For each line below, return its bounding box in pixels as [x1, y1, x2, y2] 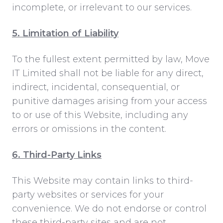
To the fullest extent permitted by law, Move [12, 53, 210, 65]
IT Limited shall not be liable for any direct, [12, 67, 204, 79]
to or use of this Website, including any [12, 109, 188, 120]
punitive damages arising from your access [12, 95, 207, 107]
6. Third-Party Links [12, 149, 102, 160]
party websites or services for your [12, 189, 164, 200]
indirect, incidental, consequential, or [12, 81, 180, 93]
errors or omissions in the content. [12, 123, 166, 134]
